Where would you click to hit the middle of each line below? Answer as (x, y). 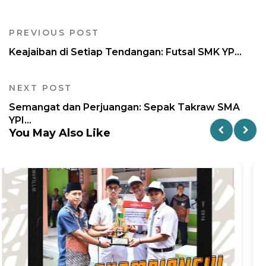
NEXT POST (41, 88)
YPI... (20, 121)
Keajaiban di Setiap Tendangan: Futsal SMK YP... (125, 52)
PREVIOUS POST (54, 33)
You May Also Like (60, 133)
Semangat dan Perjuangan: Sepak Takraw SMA (124, 107)
